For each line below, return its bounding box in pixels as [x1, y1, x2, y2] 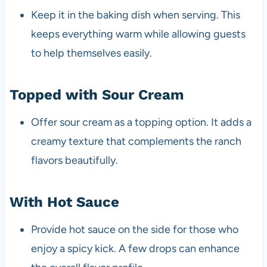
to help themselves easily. [30, 46, 152, 60]
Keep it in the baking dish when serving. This [30, 8, 240, 21]
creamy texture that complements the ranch [30, 134, 241, 148]
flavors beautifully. [30, 153, 118, 167]
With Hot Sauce [9, 193, 119, 210]
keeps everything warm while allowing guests [30, 27, 246, 41]
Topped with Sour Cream [9, 86, 184, 103]
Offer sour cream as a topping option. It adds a [30, 115, 252, 129]
